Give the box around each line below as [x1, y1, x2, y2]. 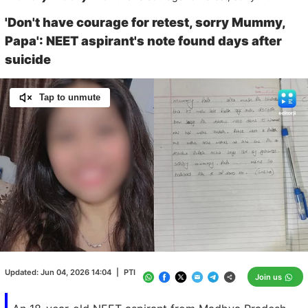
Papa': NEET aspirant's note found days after [5, 32, 282, 48]
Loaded [154, 227, 179, 235]
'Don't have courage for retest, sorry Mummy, [5, 14, 285, 30]
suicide [5, 51, 51, 67]
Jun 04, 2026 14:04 [41, 267, 111, 277]
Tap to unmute [38, 92, 100, 102]
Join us [254, 272, 282, 282]
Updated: [5, 267, 41, 277]
